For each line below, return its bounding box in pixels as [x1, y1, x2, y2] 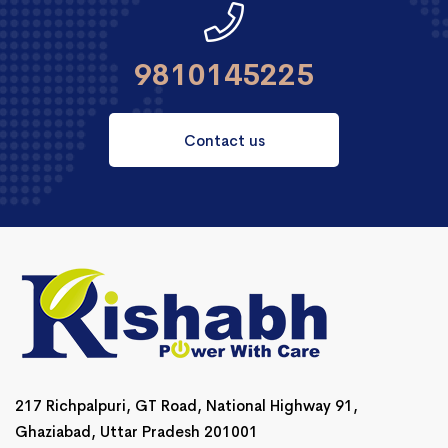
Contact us [183, 131, 265, 151]
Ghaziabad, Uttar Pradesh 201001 [15, 422, 258, 442]
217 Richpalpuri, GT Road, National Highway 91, [15, 396, 358, 416]
